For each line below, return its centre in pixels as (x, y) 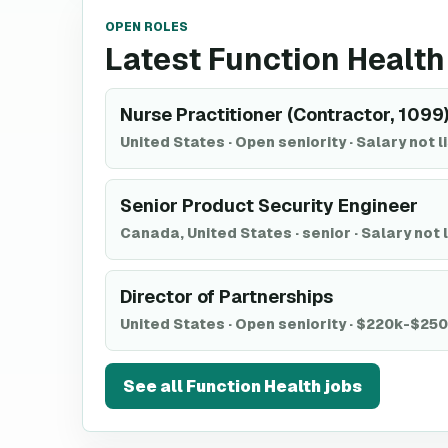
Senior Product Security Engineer (269, 205)
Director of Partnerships (226, 296)
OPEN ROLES (146, 27)
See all (154, 386)
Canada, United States (206, 233)
